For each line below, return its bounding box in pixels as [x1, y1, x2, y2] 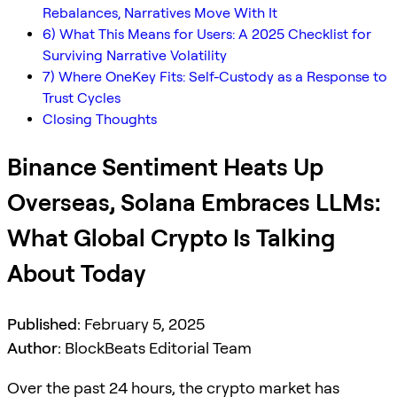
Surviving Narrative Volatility [43, 46, 227, 64]
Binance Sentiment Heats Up [7, 152, 323, 183]
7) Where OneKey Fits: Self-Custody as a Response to [43, 67, 387, 85]
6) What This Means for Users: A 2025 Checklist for [43, 25, 371, 43]
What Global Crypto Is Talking [7, 223, 335, 253]
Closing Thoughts [43, 110, 157, 128]
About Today [7, 259, 146, 289]
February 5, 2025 [81, 314, 205, 333]
